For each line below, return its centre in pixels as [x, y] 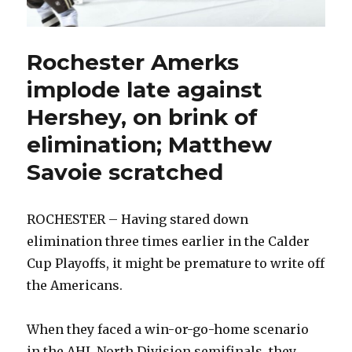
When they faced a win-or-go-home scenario [168, 330]
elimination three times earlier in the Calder [169, 242]
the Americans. [75, 286]
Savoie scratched [125, 172]
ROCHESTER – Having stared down [138, 220]
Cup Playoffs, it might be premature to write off [176, 264]
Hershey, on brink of [143, 117]
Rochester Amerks [133, 62]
